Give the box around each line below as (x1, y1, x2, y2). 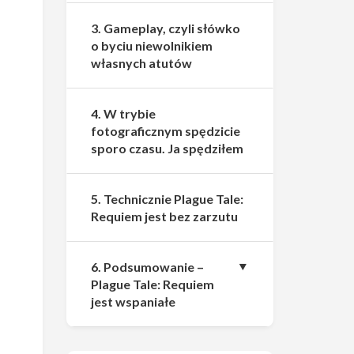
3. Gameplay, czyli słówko (90, 21, 240, 36)
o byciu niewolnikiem (90, 38, 213, 53)
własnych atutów (90, 55, 192, 70)
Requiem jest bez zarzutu (90, 209, 238, 224)
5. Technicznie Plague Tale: (90, 191, 243, 206)
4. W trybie (90, 106, 156, 121)
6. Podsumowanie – (90, 259, 204, 274)
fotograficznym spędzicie (90, 123, 240, 138)
